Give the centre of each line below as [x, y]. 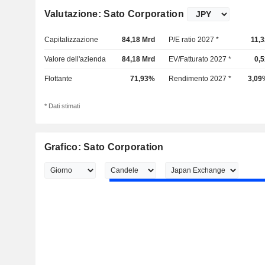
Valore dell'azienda [75, 59]
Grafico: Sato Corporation [104, 147]
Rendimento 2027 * [200, 79]
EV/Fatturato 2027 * [200, 59]
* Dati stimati [62, 106]
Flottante [58, 79]
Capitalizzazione [71, 40]
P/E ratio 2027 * [194, 40]
